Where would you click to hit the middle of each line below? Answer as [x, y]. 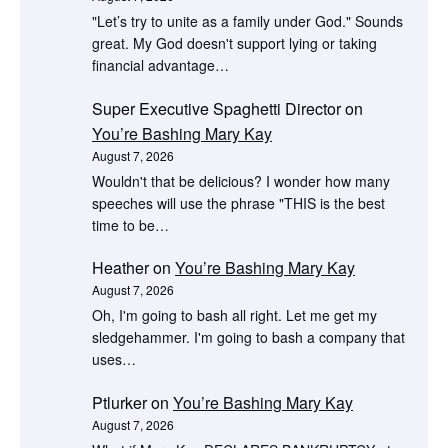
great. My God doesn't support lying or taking [234, 43]
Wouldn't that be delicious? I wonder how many [241, 180]
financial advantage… [160, 65]
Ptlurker [119, 402]
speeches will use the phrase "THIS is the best [238, 202]
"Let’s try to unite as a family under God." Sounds [247, 21]
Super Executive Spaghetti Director [216, 108]
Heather [120, 268]
